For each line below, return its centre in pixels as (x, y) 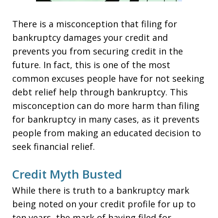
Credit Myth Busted (67, 174)
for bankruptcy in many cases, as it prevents (106, 119)
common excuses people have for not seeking (108, 78)
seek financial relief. (54, 146)
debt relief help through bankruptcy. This (100, 92)
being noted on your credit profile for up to (104, 204)
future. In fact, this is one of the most (91, 65)
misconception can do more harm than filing (106, 106)
